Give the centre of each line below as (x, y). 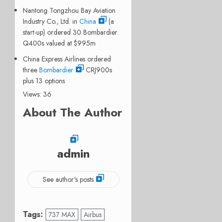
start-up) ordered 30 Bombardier (70, 32)
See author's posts (68, 179)
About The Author (73, 112)
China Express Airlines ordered (67, 59)
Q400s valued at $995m (59, 43)
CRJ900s (98, 70)
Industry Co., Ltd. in (51, 21)
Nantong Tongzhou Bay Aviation (69, 10)
